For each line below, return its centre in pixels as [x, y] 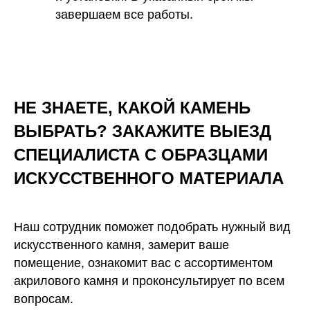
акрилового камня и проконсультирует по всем [149, 281]
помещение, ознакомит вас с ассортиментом [143, 263]
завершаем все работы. [124, 14]
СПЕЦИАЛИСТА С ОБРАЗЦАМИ [141, 154]
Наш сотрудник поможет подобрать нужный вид [152, 227]
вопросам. [44, 299]
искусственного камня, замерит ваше [121, 245]
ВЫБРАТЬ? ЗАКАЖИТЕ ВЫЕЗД [143, 131]
